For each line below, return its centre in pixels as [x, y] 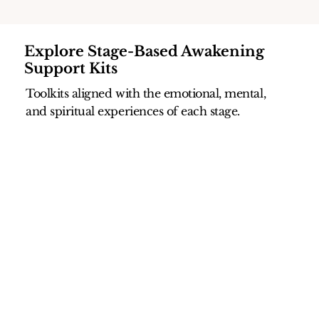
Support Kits [71, 68]
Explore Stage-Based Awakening [145, 51]
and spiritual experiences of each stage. [133, 111]
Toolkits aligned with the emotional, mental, [146, 93]
